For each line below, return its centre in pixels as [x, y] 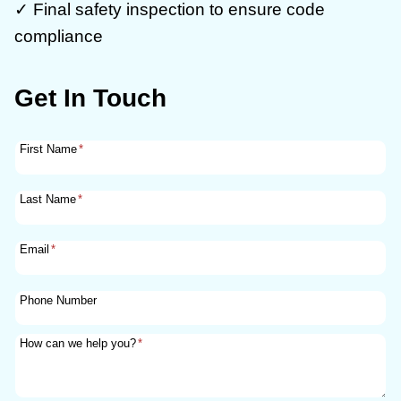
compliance [59, 37]
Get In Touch [90, 98]
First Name [49, 149]
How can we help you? [78, 343]
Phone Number [59, 300]
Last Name [48, 200]
